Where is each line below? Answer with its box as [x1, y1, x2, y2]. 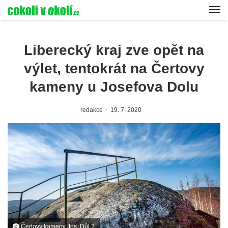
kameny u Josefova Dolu [30, 79, 198, 95]
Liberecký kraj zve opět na [24, 42, 204, 58]
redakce [80, 106, 103, 113]
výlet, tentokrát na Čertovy [23, 61, 205, 76]
